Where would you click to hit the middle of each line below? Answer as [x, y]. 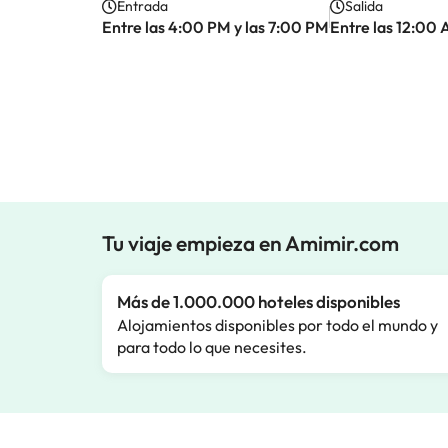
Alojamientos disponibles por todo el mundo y [277, 325]
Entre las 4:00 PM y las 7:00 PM [215, 27]
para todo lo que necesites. [212, 347]
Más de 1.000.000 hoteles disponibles [258, 301]
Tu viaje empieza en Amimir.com [250, 243]
